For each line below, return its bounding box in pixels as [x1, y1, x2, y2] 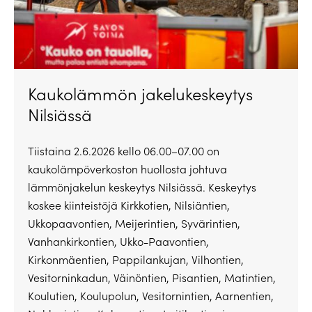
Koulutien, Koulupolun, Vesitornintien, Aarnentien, [28, 288, 274, 303]
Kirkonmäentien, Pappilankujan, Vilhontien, [28, 251, 244, 267]
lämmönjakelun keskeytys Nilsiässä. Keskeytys [28, 179, 256, 194]
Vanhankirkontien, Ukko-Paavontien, [28, 233, 209, 249]
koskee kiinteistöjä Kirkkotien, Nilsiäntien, [28, 197, 230, 212]
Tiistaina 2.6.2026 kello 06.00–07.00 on [28, 143, 219, 158]
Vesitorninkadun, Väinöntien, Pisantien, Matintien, [28, 270, 276, 285]
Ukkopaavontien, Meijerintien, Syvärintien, [28, 215, 240, 231]
